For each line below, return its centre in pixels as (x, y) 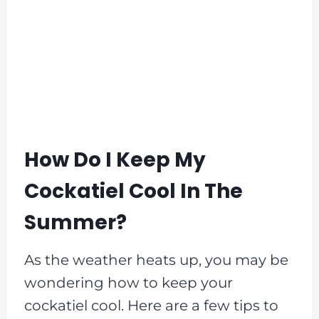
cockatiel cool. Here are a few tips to (151, 306)
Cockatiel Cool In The (133, 192)
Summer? (75, 223)
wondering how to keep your (128, 283)
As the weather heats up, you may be (156, 260)
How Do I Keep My (115, 160)
